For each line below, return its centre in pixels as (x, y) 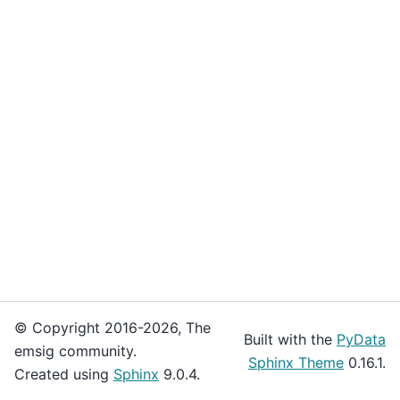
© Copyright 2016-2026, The (112, 328)
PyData (361, 339)
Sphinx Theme (296, 362)
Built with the (290, 339)
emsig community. (75, 351)
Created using (64, 374)
